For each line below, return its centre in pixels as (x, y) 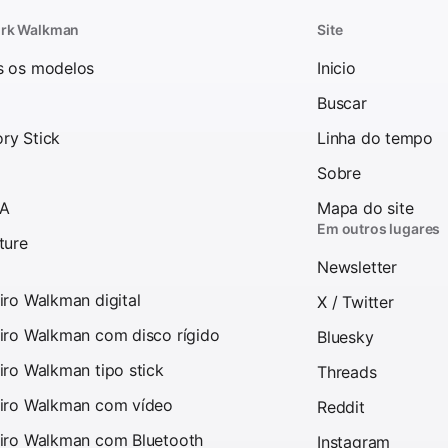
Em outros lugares (379, 228)
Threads (347, 371)
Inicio (336, 67)
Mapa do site (365, 207)
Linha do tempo (375, 137)
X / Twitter (355, 301)
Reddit (341, 406)
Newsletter (357, 266)
